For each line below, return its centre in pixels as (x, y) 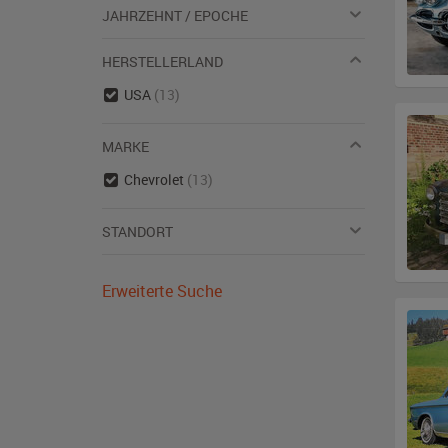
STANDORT (137, 231)
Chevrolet (155, 179)
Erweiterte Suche (162, 291)
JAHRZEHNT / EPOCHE (175, 15)
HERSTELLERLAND (162, 61)
